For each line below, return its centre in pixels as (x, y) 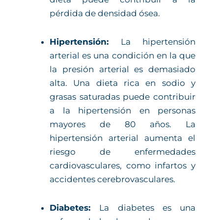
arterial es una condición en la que (123, 55)
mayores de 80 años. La (123, 124)
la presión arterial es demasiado (123, 69)
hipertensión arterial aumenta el (123, 138)
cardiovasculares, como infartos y (123, 165)
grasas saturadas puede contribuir (123, 96)
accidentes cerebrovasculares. (112, 179)
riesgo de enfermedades (123, 151)
